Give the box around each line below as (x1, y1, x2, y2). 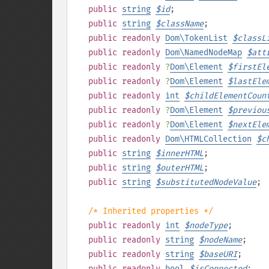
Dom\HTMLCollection (165, 134, 252, 144)
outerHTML (160, 163, 204, 173)
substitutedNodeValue (160, 177, 256, 187)
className (160, 19, 204, 29)
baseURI (204, 249, 237, 259)
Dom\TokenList (165, 33, 228, 43)
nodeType (189, 220, 228, 231)
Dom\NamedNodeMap (165, 47, 242, 58)
